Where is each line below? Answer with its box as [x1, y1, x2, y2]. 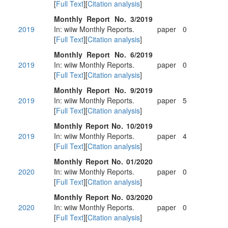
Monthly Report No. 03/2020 [54, 192, 153, 202]
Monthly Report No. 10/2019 [54, 121, 153, 131]
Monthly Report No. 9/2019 [54, 85, 153, 95]
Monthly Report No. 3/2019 [54, 14, 153, 24]
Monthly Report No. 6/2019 [54, 49, 153, 60]
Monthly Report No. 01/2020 [54, 156, 153, 166]
